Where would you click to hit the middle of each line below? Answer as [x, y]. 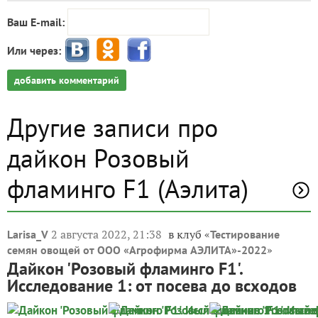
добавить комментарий [67, 81]
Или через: [34, 50]
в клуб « [189, 235]
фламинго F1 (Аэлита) [128, 189]
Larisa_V [28, 235]
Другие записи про [113, 128]
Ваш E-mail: [36, 22]
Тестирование [245, 235]
